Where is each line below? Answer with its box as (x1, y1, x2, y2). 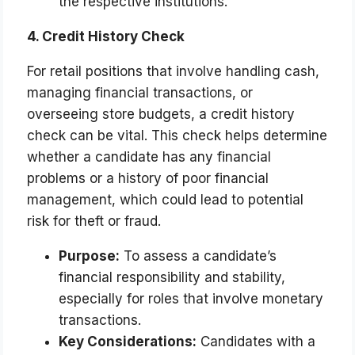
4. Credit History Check (27, 29, 185, 45)
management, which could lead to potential (27, 192, 304, 208)
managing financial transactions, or (27, 85, 254, 101)
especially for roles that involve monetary (59, 291, 324, 307)
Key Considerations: (59, 334, 197, 350)
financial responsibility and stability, (59, 269, 286, 286)
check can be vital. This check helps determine (27, 128, 328, 144)
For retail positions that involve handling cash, (27, 63, 320, 80)
